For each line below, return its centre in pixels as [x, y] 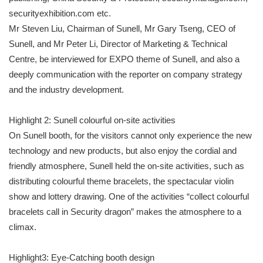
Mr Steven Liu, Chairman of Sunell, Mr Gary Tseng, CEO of [122, 28]
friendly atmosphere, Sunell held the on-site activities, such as [127, 166]
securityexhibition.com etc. [60, 13]
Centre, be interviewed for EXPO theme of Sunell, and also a [124, 59]
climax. [23, 227]
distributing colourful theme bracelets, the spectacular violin [121, 181]
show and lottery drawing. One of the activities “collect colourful [129, 196]
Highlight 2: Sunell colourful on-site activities [92, 120]
